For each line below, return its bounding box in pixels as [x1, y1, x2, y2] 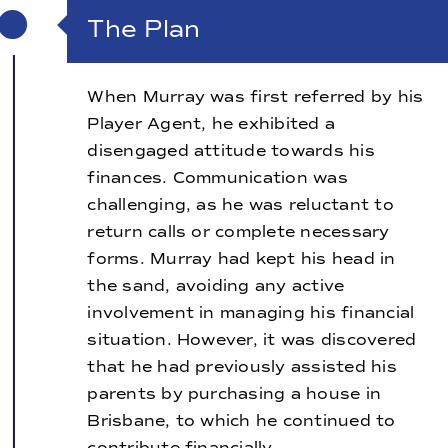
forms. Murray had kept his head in [87, 249, 396, 269]
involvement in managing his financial [87, 303, 415, 323]
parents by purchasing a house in [87, 384, 381, 404]
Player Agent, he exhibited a [87, 114, 335, 134]
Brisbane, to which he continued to [87, 411, 396, 431]
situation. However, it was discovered [87, 330, 417, 350]
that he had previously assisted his [87, 357, 397, 377]
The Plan [87, 14, 201, 45]
